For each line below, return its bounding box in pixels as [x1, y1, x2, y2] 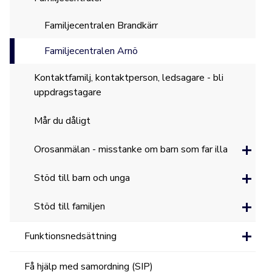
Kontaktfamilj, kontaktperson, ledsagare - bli [34, 71, 224, 84]
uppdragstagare [34, 86, 102, 99]
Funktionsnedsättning [24, 229, 117, 243]
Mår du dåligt [34, 114, 91, 127]
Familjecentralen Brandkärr [44, 19, 158, 32]
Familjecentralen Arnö [44, 44, 138, 58]
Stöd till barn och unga [34, 171, 131, 185]
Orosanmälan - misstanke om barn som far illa [34, 143, 228, 156]
